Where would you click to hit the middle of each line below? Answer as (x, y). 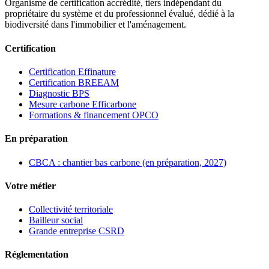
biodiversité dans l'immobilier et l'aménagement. (95, 25)
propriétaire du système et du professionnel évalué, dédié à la (119, 14)
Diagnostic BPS (59, 93)
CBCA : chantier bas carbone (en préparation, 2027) (128, 162)
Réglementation (37, 255)
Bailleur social (56, 220)
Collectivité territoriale (71, 210)
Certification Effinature (72, 71)
